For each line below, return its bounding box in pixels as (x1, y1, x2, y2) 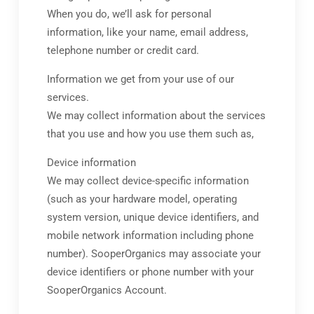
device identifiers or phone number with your (46, 266, 254, 279)
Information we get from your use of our (46, 73, 234, 86)
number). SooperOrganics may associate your (46, 247, 261, 261)
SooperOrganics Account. (46, 284, 167, 297)
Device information (46, 156, 136, 170)
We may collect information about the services (46, 109, 266, 123)
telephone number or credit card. (46, 44, 199, 57)
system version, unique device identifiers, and (46, 211, 259, 224)
